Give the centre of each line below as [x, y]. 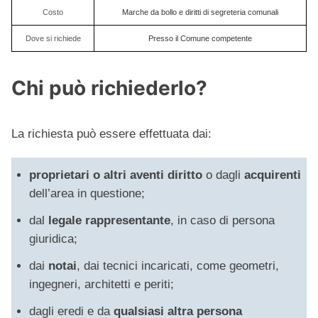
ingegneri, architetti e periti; [102, 285]
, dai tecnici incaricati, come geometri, [178, 266]
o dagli [223, 175]
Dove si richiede [53, 39]
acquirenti [273, 175]
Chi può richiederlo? [109, 88]
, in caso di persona [223, 221]
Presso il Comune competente [200, 39]
